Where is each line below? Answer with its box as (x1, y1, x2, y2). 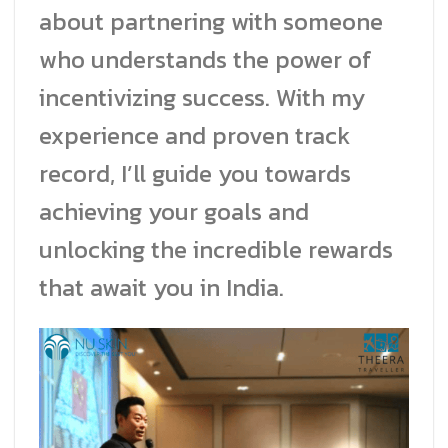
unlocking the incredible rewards (39, 231, 393, 267)
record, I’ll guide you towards (39, 155, 351, 191)
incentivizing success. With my (39, 79, 365, 115)
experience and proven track (39, 117, 350, 153)
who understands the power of (39, 41, 372, 77)
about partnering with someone (39, 3, 383, 39)
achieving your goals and (39, 193, 309, 229)
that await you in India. (39, 269, 284, 305)
